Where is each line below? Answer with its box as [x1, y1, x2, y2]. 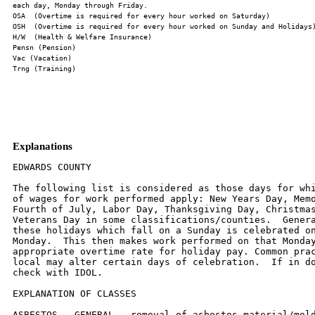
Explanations [13, 140, 72, 152]
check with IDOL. [13, 266, 103, 278]
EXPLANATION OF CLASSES [13, 288, 136, 299]
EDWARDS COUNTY [13, 161, 91, 172]
